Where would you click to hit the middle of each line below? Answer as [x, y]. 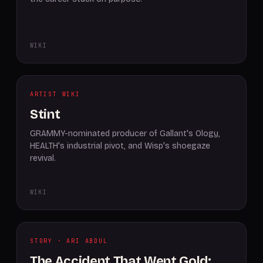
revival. [43, 158]
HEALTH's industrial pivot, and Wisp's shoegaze [120, 146]
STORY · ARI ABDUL [69, 241]
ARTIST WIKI [55, 94]
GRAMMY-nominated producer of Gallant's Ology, [125, 134]
